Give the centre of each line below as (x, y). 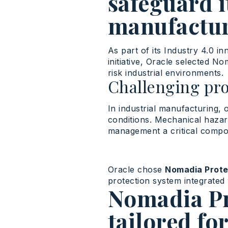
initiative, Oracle (142, 62)
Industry (181, 51)
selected (193, 62)
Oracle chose (136, 170)
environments (193, 73)
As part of (130, 51)
